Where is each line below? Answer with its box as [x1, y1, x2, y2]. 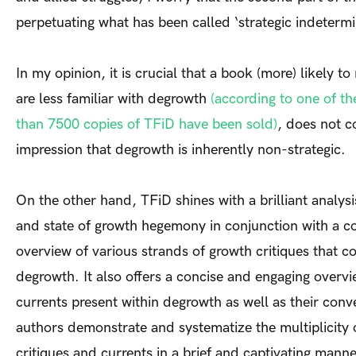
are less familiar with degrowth [16, 91, 211, 108]
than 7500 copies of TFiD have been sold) [16, 116, 277, 133]
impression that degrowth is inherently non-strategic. [16, 141, 346, 159]
